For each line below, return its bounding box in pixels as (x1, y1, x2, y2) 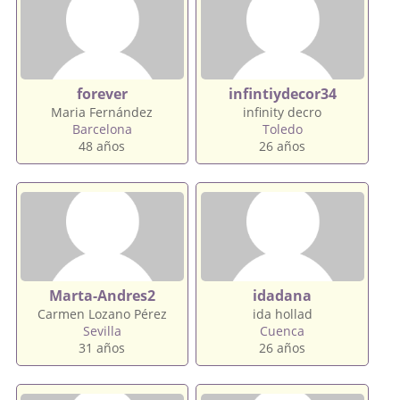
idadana (253, 285, 312, 305)
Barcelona (71, 120, 132, 137)
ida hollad (252, 304, 312, 322)
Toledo (262, 120, 303, 137)
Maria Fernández (51, 103, 154, 121)
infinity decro (243, 103, 322, 121)
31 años (79, 338, 126, 356)
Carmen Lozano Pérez (37, 304, 167, 322)
